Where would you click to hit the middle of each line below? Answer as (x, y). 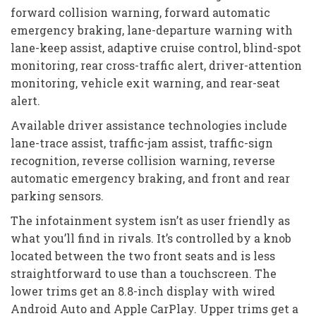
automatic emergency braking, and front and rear (150, 178)
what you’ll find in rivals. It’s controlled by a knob (151, 238)
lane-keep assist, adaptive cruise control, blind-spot (156, 47)
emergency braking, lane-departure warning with (152, 30)
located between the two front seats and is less (143, 255)
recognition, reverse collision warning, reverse (143, 160)
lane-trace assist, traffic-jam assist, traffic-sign (142, 142)
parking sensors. (57, 195)
